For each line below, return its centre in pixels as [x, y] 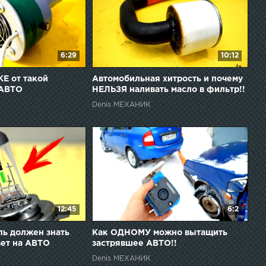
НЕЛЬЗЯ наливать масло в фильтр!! [168, 90]
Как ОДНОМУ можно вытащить [159, 233]
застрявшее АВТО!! [134, 244]
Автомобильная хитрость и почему [167, 79]
